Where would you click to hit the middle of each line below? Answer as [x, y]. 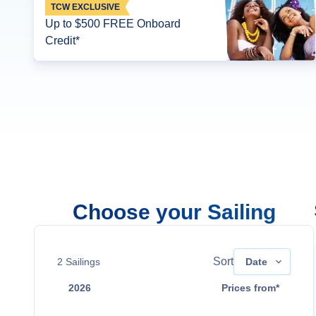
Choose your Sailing [174, 212]
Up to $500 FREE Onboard [113, 24]
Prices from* [251, 288]
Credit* [62, 41]
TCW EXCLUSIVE [85, 7]
